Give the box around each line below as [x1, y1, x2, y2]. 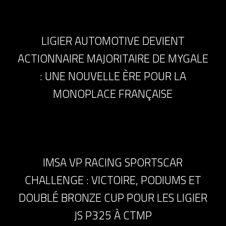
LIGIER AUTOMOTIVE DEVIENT [41, 32, 185, 49]
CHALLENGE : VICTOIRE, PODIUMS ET [24, 172, 201, 189]
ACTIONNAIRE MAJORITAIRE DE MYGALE [17, 49, 208, 67]
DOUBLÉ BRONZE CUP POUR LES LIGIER [18, 189, 207, 207]
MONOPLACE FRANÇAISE [53, 85, 173, 102]
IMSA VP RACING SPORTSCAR [43, 154, 183, 172]
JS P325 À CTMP [74, 207, 152, 224]
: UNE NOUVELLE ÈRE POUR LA [39, 67, 186, 85]
